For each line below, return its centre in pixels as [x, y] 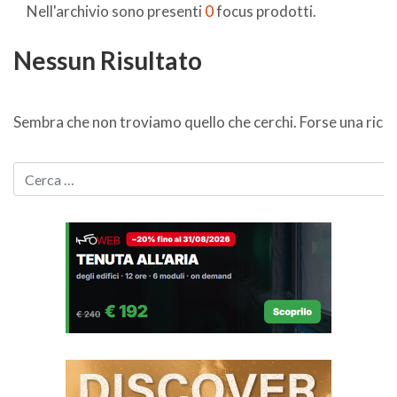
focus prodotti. [265, 12]
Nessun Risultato [108, 61]
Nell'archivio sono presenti [116, 12]
